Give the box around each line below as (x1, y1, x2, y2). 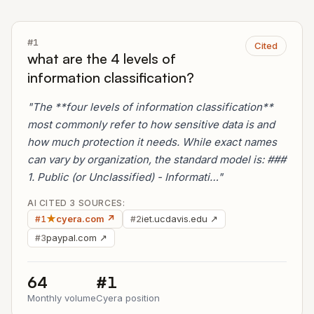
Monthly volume (27, 292, 96, 303)
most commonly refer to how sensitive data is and (27, 118, 275, 131)
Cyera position (96, 292, 160, 303)
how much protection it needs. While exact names (27, 135, 277, 149)
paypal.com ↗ (46, 232, 107, 243)
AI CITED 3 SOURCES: (27, 198, 125, 208)
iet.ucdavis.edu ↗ (142, 213, 218, 224)
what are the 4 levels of (27, 50, 176, 67)
